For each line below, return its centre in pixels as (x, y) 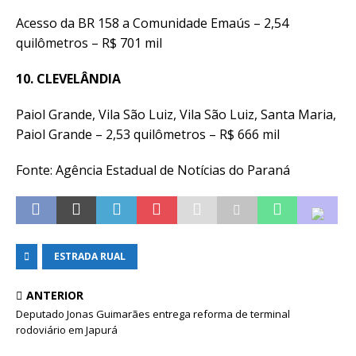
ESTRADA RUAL (90, 256)
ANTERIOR (55, 295)
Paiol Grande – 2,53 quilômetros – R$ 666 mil (148, 134)
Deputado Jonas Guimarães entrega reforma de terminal (153, 314)
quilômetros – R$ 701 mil (89, 43)
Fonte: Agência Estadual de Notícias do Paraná (153, 170)
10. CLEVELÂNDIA (68, 79)
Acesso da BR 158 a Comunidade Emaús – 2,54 (152, 23)
